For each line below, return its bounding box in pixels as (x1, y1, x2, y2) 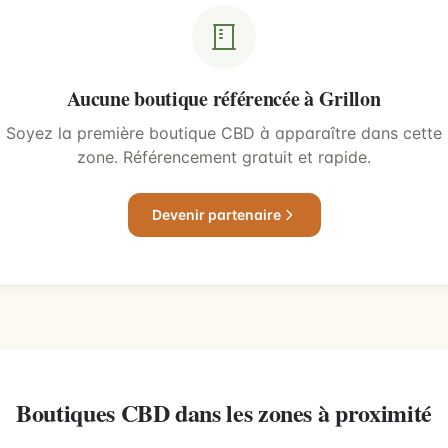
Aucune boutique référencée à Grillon (67, 84, 381, 113)
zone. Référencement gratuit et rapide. (77, 147, 371, 167)
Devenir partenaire (151, 206, 281, 223)
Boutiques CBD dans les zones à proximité (16, 395, 432, 430)
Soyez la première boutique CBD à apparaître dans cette (6, 123, 442, 143)
